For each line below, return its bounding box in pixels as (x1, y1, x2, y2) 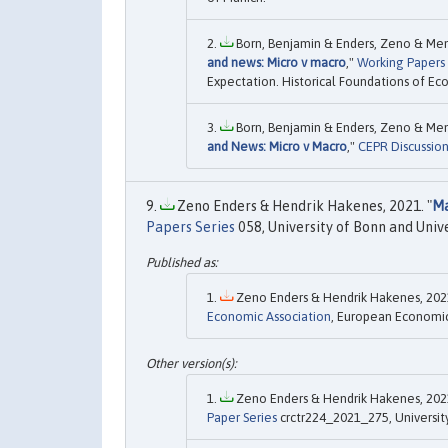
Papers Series (146, 218, 235, 235)
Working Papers (357, 54, 445, 70)
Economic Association (207, 308, 331, 324)
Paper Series (207, 410, 277, 426)
